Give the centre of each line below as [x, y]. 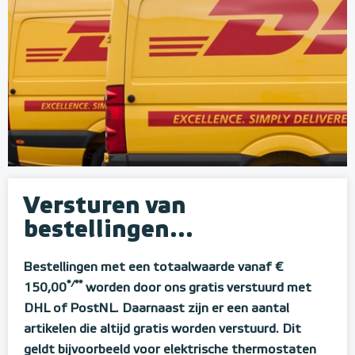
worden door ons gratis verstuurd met [197, 288]
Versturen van [105, 206]
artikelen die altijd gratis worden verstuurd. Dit [162, 329]
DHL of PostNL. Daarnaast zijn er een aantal [157, 309]
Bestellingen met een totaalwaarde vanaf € [153, 267]
